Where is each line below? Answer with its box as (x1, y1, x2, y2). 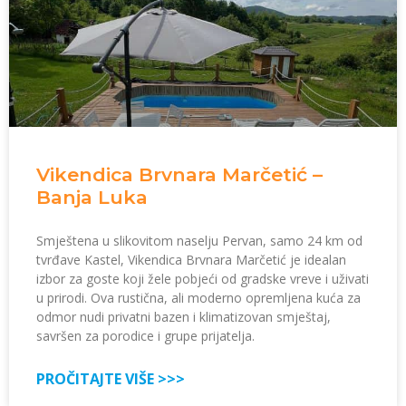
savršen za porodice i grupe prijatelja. (36, 327, 255, 345)
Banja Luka (36, 186, 148, 209)
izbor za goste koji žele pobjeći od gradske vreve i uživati (36, 270, 369, 288)
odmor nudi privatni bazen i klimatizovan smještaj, (36, 308, 331, 326)
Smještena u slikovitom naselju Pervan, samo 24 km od (36, 232, 362, 250)
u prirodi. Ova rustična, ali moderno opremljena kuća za (36, 289, 361, 307)
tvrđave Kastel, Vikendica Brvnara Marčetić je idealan (36, 251, 346, 269)
